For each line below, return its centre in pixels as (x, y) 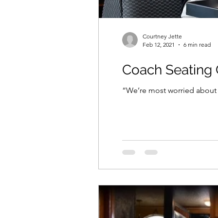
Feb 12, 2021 (159, 45)
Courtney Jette (162, 36)
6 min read (197, 45)
